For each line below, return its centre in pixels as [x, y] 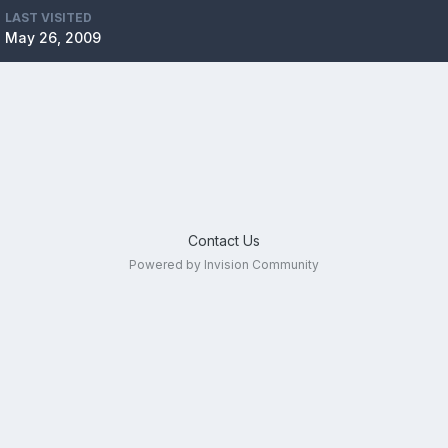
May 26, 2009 [52, 37]
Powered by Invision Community [223, 264]
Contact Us [223, 240]
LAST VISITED [48, 17]
